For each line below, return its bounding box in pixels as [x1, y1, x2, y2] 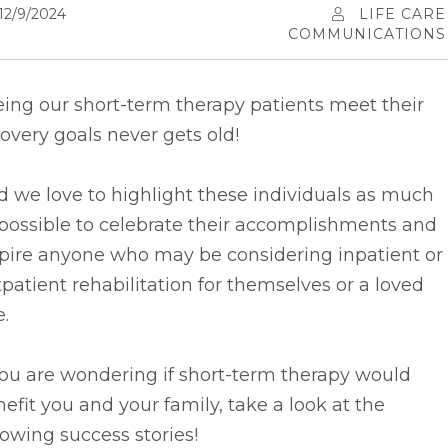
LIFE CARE [359, 5, 446, 23]
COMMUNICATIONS [288, 25, 446, 43]
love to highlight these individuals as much [46, 184, 434, 206]
